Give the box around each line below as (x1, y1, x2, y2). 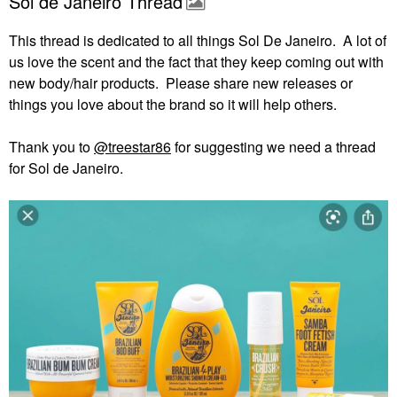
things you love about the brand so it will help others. (9, 94, 337, 114)
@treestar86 (94, 136, 171, 157)
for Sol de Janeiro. (9, 158, 123, 178)
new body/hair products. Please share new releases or (9, 73, 353, 93)
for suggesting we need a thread (171, 136, 376, 157)
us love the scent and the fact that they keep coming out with (9, 51, 384, 72)
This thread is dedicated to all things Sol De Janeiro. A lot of (9, 30, 386, 51)
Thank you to (9, 136, 94, 157)
